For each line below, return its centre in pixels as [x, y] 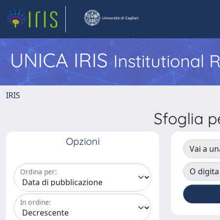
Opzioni [82, 141]
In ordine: [36, 202]
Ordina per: [39, 172]
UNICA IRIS [62, 60]
